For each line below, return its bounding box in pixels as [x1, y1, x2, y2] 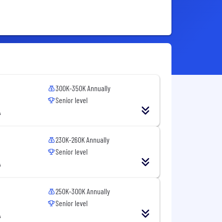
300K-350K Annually [55, 83, 111, 93]
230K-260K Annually [55, 135, 110, 145]
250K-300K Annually [55, 186, 111, 196]
